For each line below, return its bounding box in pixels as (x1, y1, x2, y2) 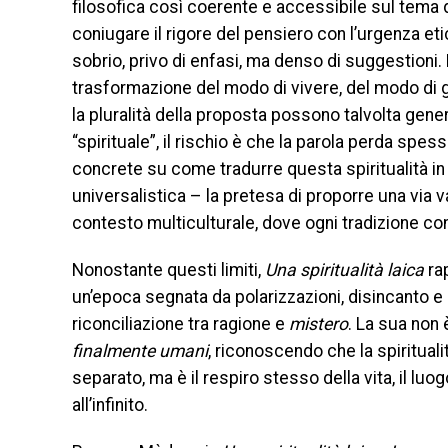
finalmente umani (72, 341, 208, 361)
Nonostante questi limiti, (72, 260, 265, 280)
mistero (289, 314, 348, 334)
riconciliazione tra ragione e (72, 314, 289, 334)
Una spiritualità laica (265, 260, 424, 280)
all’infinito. (72, 395, 148, 415)
